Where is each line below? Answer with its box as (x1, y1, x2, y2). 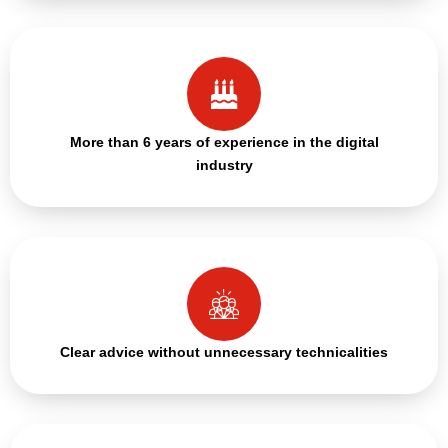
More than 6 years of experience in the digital (69, 133, 379, 150)
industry (195, 156, 253, 173)
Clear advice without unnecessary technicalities (60, 343, 388, 360)
